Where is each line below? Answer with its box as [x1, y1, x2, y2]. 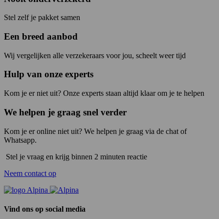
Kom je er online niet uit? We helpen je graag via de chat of [4, 127, 187, 135]
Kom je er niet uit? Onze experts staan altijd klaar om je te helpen [4, 89, 204, 98]
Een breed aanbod [4, 31, 78, 42]
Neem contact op [4, 169, 56, 177]
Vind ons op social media [4, 204, 86, 213]
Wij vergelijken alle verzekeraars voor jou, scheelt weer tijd [4, 51, 186, 60]
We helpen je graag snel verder [4, 107, 127, 117]
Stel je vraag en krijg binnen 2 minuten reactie [4, 152, 147, 161]
